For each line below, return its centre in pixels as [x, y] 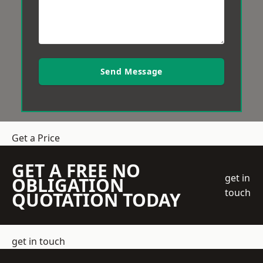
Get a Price [36, 138]
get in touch [38, 241]
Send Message [131, 71]
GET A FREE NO [76, 171]
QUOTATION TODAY [96, 200]
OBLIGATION [68, 185]
